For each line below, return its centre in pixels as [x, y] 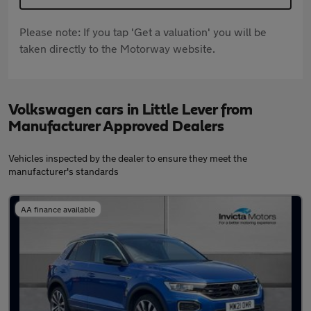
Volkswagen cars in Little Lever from [131, 110]
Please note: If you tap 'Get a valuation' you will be [143, 32]
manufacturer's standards [64, 171]
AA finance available [58, 209]
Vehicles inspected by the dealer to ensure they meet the [128, 158]
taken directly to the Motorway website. [117, 49]
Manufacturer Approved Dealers [116, 127]
